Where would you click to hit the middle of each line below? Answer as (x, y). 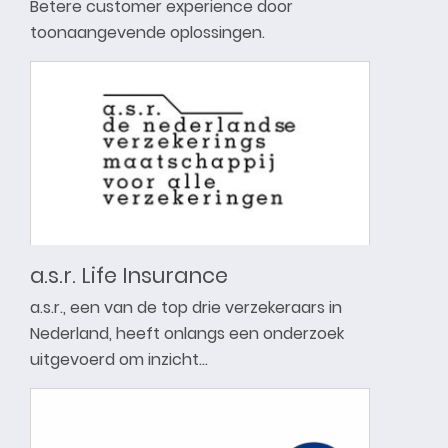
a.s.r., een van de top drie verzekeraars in (186, 307)
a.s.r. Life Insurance (129, 275)
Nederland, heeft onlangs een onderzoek (187, 333)
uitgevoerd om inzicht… (119, 359)
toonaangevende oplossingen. (147, 32)
